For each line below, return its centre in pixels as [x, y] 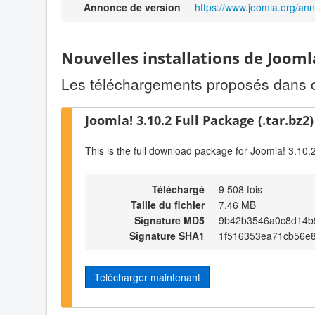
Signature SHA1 [167, 235]
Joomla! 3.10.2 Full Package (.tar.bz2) [199, 120]
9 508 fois [240, 189]
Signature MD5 [169, 220]
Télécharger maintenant [147, 277]
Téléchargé [178, 189]
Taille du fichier [168, 204]
